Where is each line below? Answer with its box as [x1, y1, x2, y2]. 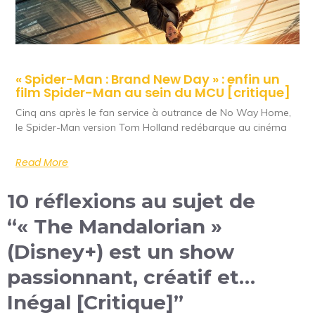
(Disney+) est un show [7, 239, 234, 264]
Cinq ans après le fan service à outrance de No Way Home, [15, 105, 292, 119]
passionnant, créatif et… [7, 264, 255, 289]
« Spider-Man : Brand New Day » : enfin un [15, 70, 281, 88]
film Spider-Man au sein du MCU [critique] [15, 83, 291, 101]
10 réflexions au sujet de [7, 188, 255, 213]
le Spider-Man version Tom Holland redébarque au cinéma [15, 120, 288, 134]
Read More [15, 155, 69, 169]
